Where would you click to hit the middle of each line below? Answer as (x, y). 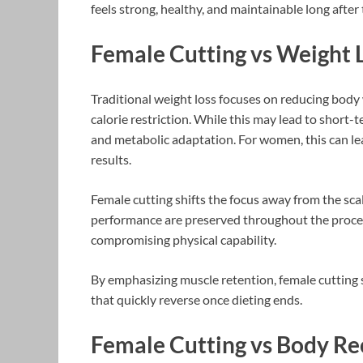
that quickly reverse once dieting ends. (196, 300)
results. (111, 160)
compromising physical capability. (184, 240)
